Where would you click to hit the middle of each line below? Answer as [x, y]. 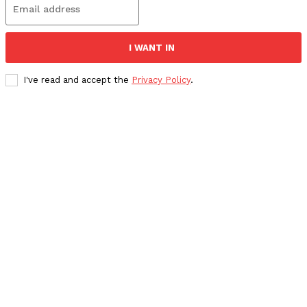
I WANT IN [152, 48]
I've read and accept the [77, 80]
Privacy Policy [161, 80]
